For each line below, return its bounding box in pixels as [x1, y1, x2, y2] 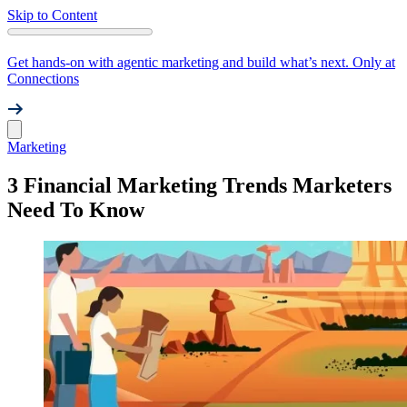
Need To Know [7, 197, 144, 222]
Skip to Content [7, 7, 97, 23]
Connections [7, 71, 79, 86]
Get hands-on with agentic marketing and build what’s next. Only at [7, 55, 395, 70]
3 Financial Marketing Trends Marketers [7, 173, 392, 197]
